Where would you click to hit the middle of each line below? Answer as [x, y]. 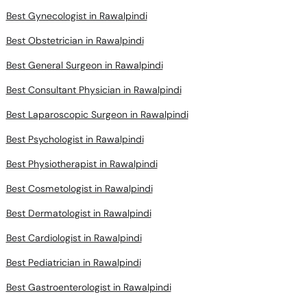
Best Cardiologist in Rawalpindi [74, 238]
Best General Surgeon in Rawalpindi [84, 65]
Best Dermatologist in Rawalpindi [78, 213]
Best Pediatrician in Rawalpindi [73, 262]
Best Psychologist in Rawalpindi [75, 139]
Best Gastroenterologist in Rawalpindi [88, 287]
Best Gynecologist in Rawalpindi [76, 16]
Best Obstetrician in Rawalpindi [75, 40]
